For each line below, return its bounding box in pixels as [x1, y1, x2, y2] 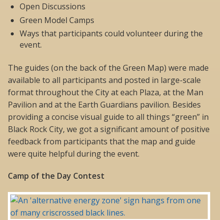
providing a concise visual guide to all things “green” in [8, 111, 209, 122]
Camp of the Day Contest [8, 170, 105, 181]
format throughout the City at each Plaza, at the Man [8, 86, 203, 98]
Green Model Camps [20, 14, 94, 26]
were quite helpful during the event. [8, 148, 139, 159]
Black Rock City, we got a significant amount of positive [8, 123, 210, 135]
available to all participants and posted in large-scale [8, 74, 201, 85]
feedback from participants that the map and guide [8, 136, 195, 147]
